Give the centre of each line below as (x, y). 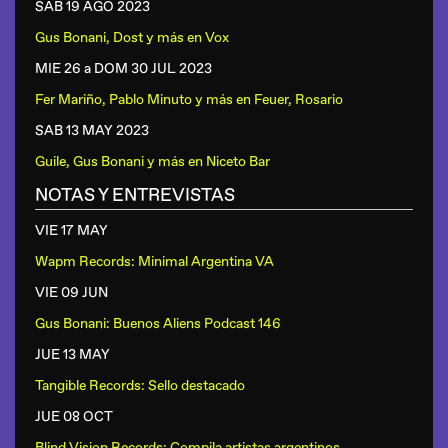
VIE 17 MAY (71, 230)
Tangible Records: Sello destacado (140, 385)
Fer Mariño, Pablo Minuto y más (134, 99)
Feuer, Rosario (298, 99)
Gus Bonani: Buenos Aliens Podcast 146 (158, 323)
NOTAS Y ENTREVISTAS (135, 195)
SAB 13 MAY (74, 130)
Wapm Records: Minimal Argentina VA (154, 261)
